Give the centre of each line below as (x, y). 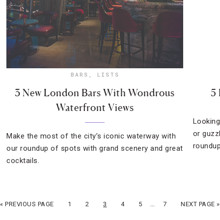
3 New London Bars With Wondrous (95, 93)
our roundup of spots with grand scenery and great (95, 148)
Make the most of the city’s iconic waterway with (91, 136)
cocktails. (23, 161)
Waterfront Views (95, 108)
